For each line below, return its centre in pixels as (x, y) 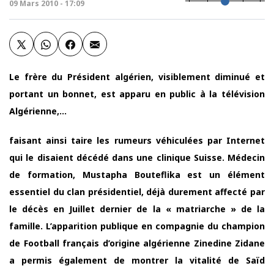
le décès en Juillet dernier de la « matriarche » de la (137, 209)
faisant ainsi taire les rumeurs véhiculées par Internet (137, 140)
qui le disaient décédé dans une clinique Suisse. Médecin (137, 157)
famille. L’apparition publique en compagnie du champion (137, 226)
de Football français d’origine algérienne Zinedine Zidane (137, 243)
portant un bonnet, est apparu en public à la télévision (137, 94)
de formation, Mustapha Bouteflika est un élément (137, 175)
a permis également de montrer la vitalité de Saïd (137, 260)
